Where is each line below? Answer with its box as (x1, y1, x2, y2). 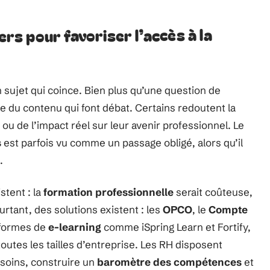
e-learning (48, 221, 101, 233)
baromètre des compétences (97, 256, 242, 268)
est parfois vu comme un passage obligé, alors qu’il (1, 136, 243, 149)
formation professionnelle (43, 186, 174, 198)
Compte (209, 203, 248, 216)
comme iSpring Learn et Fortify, (101, 221, 251, 233)
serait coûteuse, (174, 186, 253, 198)
